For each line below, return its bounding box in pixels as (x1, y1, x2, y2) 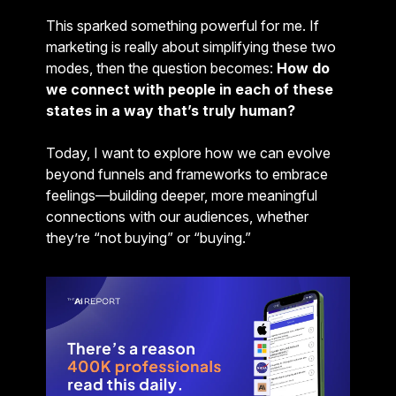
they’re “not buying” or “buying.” (46, 229, 251, 247)
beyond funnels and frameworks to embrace (46, 165, 328, 183)
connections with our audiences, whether (46, 208, 308, 225)
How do (277, 59, 330, 77)
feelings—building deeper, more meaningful (46, 187, 317, 204)
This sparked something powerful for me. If (46, 17, 319, 34)
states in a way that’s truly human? (46, 102, 295, 119)
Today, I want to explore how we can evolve (46, 144, 331, 162)
